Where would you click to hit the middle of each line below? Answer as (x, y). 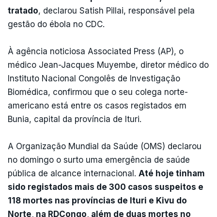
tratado (23, 10)
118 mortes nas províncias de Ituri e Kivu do (97, 200)
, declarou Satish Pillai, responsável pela (116, 10)
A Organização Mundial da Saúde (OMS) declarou (105, 146)
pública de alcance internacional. (73, 173)
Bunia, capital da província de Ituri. (75, 119)
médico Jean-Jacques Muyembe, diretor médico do (108, 65)
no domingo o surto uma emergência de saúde (99, 160)
